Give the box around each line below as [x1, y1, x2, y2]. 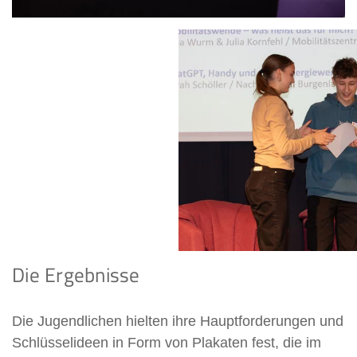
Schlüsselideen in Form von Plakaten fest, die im [12, 335, 321, 351]
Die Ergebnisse [12, 260, 145, 291]
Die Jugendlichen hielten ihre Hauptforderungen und [12, 313, 343, 330]
